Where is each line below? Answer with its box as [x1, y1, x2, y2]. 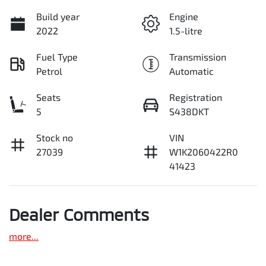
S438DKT [169, 106, 209, 118]
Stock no [36, 132, 73, 144]
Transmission [169, 51, 226, 63]
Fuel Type [36, 51, 78, 63]
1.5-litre [169, 25, 202, 37]
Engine [169, 11, 198, 23]
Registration [169, 91, 222, 103]
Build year [36, 11, 80, 23]
